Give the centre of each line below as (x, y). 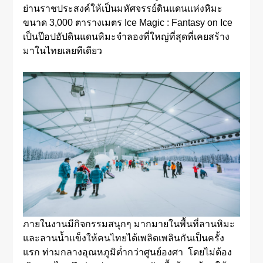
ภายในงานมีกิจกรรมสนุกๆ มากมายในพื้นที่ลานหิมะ (129, 224)
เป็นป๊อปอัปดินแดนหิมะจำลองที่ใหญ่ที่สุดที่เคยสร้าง (126, 36)
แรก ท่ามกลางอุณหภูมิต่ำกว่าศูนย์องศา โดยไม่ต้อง (127, 252)
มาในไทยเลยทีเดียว (62, 50)
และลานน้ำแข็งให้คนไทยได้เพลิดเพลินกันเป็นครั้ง (123, 238)
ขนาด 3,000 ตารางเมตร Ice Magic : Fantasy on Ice (127, 22)
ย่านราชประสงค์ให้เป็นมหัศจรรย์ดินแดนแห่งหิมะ (122, 8)
